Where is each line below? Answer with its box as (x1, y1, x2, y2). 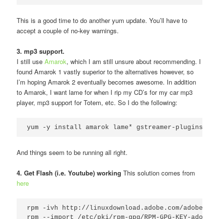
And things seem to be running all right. (17, 147, 128, 157)
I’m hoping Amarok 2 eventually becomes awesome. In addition (17, 77, 197, 87)
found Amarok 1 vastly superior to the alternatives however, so (17, 67, 194, 77)
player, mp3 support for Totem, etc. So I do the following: (17, 98, 178, 108)
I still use (17, 57, 45, 66)
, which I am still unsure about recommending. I (66, 57, 201, 66)
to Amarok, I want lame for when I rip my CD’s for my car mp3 (17, 88, 193, 97)
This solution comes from (121, 168, 196, 178)
